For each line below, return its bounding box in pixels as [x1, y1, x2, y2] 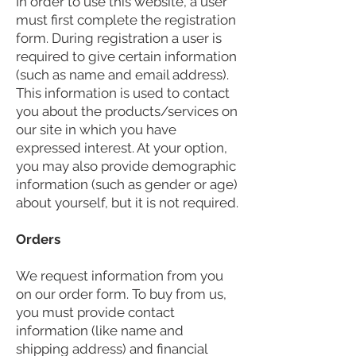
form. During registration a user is [16, 30, 222, 47]
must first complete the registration [16, 12, 236, 29]
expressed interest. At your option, [16, 140, 227, 157]
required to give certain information [16, 48, 237, 65]
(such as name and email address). [16, 67, 229, 83]
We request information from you [16, 268, 223, 284]
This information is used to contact [16, 85, 230, 102]
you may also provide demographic [16, 158, 236, 175]
